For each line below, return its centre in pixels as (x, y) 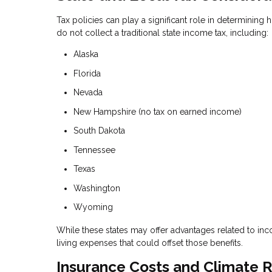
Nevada (88, 93)
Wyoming (93, 207)
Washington (97, 188)
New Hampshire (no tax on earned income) (158, 111)
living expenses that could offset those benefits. (150, 243)
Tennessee (94, 150)
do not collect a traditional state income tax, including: (162, 33)
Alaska (86, 54)
